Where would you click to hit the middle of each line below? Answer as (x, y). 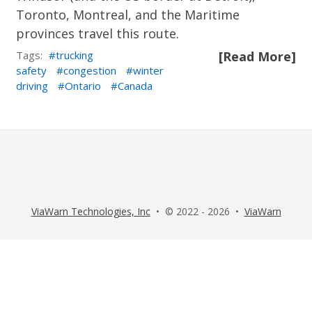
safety (32, 70)
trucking (75, 55)
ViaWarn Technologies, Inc (91, 211)
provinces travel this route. (98, 33)
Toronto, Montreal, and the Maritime (128, 15)
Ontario (83, 86)
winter (149, 70)
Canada (135, 86)
